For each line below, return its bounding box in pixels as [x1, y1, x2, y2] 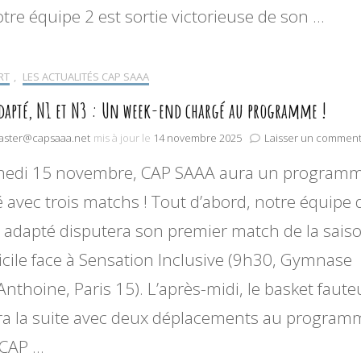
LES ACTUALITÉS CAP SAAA [23, 69, 149, 85]
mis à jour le [93, 131, 153, 146]
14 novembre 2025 [153, 131, 242, 146]
